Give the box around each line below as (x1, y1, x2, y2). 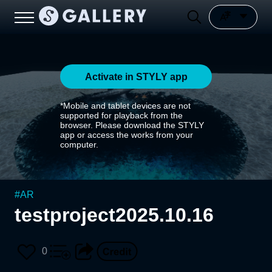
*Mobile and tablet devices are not (60, 101, 191, 110)
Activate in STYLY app (84, 71, 188, 82)
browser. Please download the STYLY (60, 120, 204, 130)
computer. (60, 140, 98, 149)
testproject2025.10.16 (15, 204, 214, 226)
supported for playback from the (60, 110, 183, 120)
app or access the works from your (60, 130, 193, 140)
